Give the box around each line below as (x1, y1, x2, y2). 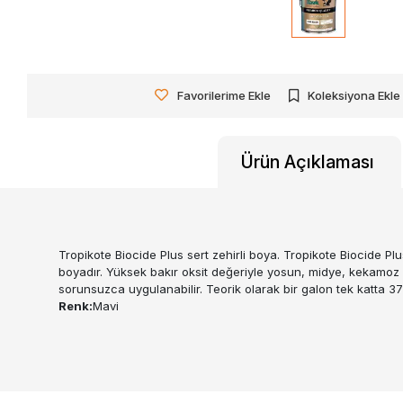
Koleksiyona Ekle (308, 87, 401, 103)
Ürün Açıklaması (241, 150, 374, 173)
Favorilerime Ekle (177, 87, 272, 103)
